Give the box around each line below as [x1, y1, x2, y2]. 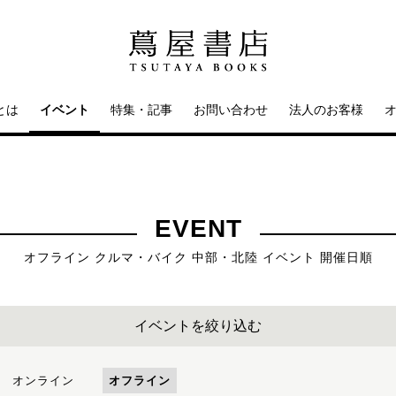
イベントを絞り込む [134, 318, 262, 333]
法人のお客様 [289, 103, 363, 117]
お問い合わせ [194, 103, 268, 117]
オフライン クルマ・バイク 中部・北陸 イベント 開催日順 [23, 250, 373, 264]
